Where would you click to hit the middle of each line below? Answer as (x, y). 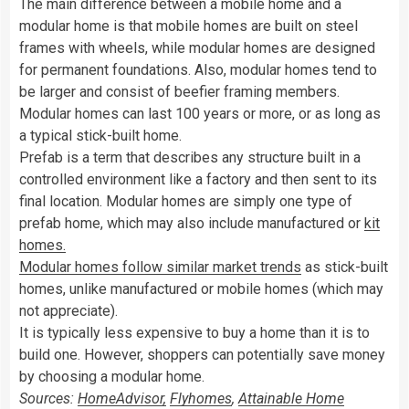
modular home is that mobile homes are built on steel (189, 26)
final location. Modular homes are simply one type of (186, 201)
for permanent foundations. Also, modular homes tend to (198, 69)
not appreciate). (68, 310)
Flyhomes (201, 398)
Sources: (48, 398)
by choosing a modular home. (112, 376)
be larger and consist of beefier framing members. (179, 91)
